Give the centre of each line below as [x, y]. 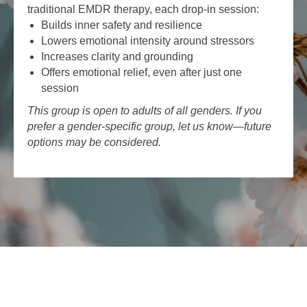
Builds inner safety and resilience [122, 25]
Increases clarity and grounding [117, 57]
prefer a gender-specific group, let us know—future [149, 127]
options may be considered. [94, 143]
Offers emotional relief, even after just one [142, 73]
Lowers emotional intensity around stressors [148, 41]
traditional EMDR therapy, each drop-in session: [143, 10]
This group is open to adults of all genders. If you [145, 111]
